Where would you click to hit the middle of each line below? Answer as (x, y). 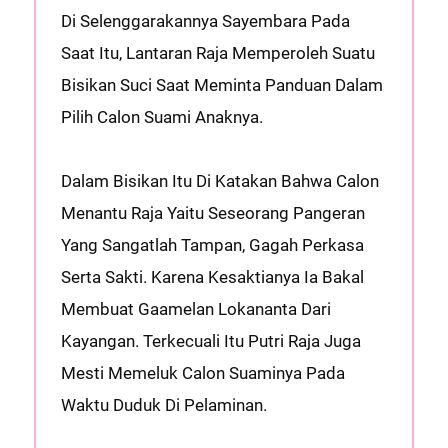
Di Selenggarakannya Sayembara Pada (205, 21)
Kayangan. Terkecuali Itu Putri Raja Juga (210, 341)
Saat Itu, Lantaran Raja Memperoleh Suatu (217, 53)
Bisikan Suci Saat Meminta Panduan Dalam (221, 85)
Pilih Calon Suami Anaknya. (161, 117)
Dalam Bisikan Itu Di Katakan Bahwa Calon (219, 181)
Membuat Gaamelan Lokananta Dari (195, 309)
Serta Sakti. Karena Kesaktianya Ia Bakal (212, 277)
